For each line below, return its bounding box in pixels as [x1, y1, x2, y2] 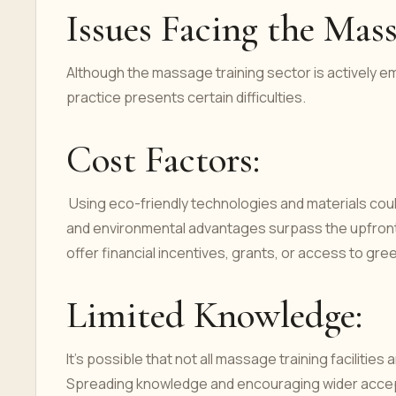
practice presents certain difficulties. [66, 88, 306, 107]
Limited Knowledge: [66, 292, 371, 338]
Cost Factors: [66, 136, 260, 182]
